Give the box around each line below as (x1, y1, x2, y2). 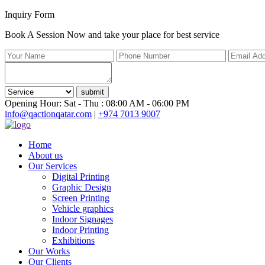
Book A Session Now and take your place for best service (5, 30, 219, 40)
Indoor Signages (52, 214, 113, 224)
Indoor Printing (52, 225, 109, 235)
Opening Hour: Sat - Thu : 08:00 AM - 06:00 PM (5, 98, 189, 108)
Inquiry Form (5, 9, 54, 20)
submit (81, 88, 104, 96)
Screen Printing (52, 193, 109, 203)
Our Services (28, 161, 77, 171)
